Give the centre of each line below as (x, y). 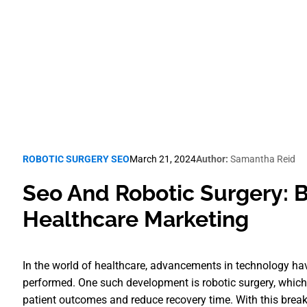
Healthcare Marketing (136, 219)
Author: (212, 159)
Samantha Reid (262, 159)
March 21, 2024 (163, 159)
